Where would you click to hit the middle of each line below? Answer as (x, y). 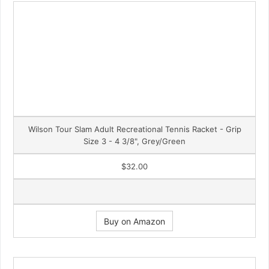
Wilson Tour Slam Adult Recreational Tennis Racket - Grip (134, 129)
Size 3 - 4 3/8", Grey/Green (134, 141)
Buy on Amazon (134, 221)
